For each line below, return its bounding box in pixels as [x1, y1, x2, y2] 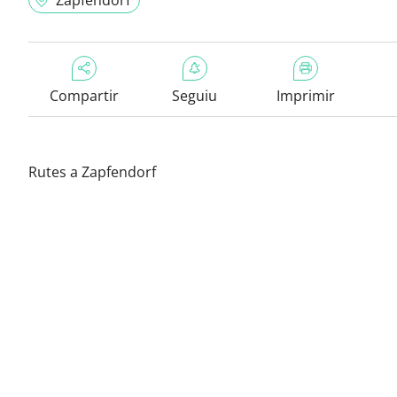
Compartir [49, 86, 119, 105]
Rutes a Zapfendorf [28, 162, 156, 182]
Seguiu [172, 86, 217, 105]
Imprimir [276, 86, 335, 105]
